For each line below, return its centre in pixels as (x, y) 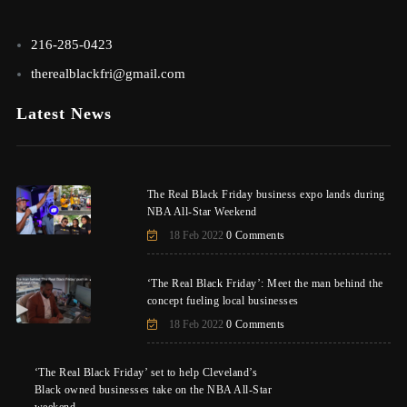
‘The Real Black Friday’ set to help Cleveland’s (146, 373)
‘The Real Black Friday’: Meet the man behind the (265, 284)
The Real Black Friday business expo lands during (266, 195)
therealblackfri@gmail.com (108, 73)
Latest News (64, 114)
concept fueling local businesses (223, 301)
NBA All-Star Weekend (202, 212)
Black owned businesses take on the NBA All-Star (153, 390)
